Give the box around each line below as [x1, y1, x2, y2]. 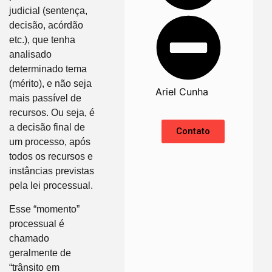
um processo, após [9, 137, 90, 148]
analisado [9, 49, 52, 60]
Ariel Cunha [155, 86, 209, 98]
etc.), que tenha [9, 35, 75, 46]
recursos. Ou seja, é [9, 107, 95, 118]
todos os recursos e [9, 151, 93, 162]
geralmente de [9, 247, 71, 258]
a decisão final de [9, 122, 85, 133]
